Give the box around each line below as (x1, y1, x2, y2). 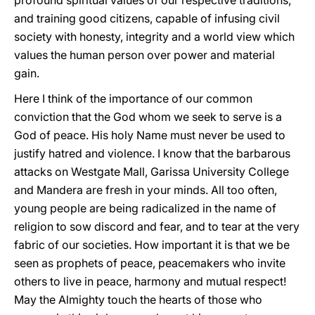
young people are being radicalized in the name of (14, 201, 276, 215)
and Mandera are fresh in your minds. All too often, (14, 183, 277, 197)
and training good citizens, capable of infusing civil (14, 11, 280, 25)
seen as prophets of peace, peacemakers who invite (14, 256, 285, 270)
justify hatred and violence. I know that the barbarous (14, 146, 290, 160)
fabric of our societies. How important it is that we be (14, 238, 290, 252)
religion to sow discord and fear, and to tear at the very (14, 219, 300, 233)
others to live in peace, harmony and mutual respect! (14, 274, 286, 288)
